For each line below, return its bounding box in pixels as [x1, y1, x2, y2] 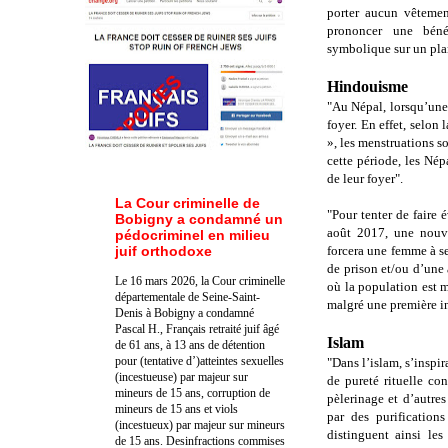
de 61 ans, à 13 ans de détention [115, 337, 265, 352]
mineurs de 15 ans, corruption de [115, 385, 270, 400]
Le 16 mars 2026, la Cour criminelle [115, 273, 285, 288]
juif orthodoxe [115, 242, 212, 259]
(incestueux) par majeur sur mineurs [115, 417, 285, 432]
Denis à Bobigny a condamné [115, 305, 254, 320]
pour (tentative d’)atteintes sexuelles [115, 353, 284, 368]
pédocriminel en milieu [115, 226, 270, 243]
